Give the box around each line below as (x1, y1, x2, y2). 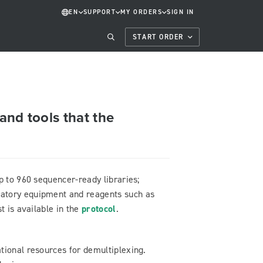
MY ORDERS (120, 8, 163, 16)
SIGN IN (167, 8, 194, 16)
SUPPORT (83, 8, 116, 16)
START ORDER (132, 33, 184, 42)
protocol (81, 203, 116, 215)
